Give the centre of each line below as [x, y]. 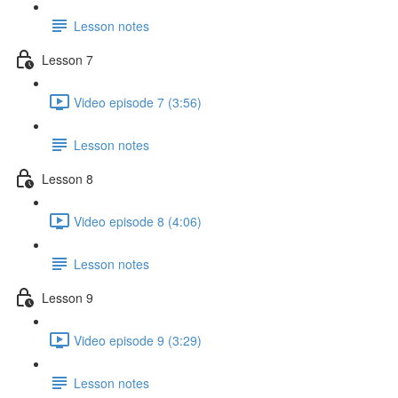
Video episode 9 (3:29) [138, 340]
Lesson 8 [68, 178]
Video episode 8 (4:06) [138, 221]
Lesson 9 [68, 297]
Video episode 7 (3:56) [138, 102]
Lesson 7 [68, 59]
